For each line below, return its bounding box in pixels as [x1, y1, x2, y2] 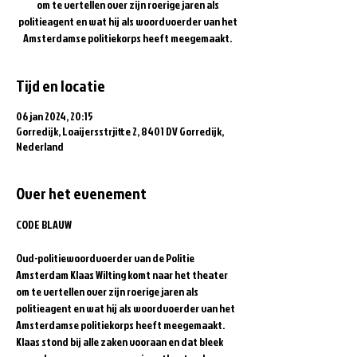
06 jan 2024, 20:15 [16, 108, 93, 124]
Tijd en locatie [16, 74, 105, 96]
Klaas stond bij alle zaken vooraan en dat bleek [16, 334, 225, 349]
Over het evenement [16, 182, 147, 204]
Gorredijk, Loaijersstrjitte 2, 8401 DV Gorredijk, [16, 124, 224, 139]
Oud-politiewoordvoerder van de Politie [16, 250, 196, 265]
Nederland [16, 139, 64, 154]
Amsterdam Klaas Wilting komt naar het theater [16, 267, 229, 282]
